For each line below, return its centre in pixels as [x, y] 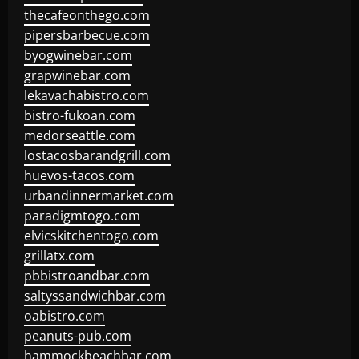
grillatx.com [59, 256]
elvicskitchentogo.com [91, 236]
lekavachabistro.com [87, 95]
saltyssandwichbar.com [95, 296]
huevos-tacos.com [79, 175]
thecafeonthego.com [87, 15]
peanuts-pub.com [78, 336]
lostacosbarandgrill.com [97, 155]
